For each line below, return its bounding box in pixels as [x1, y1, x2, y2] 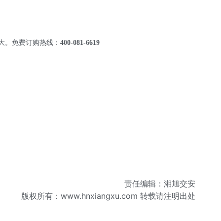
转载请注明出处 [138, 191, 195, 201]
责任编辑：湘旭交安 [124, 179, 195, 189]
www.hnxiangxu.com [61, 191, 138, 201]
